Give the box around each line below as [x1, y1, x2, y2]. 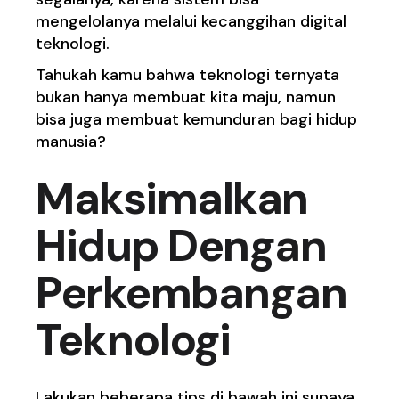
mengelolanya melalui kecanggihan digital [36, 10, 347, 32]
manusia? [36, 130, 107, 152]
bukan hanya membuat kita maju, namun [36, 85, 337, 108]
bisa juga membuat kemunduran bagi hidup [36, 108, 358, 130]
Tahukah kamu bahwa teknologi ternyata [36, 63, 340, 85]
